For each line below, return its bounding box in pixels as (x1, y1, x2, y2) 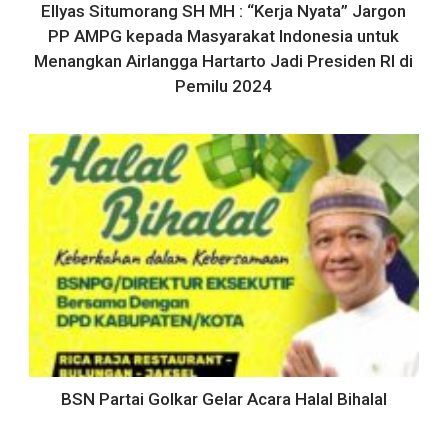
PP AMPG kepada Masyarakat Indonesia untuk (48, 25, 400, 46)
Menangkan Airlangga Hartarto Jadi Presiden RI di (34, 50, 414, 71)
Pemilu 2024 (175, 75, 273, 96)
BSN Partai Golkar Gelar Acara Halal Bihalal (60, 389, 387, 410)
